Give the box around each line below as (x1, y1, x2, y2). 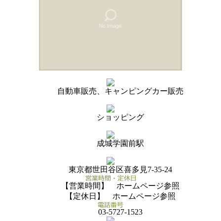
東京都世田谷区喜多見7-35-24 (69, 165, 172, 174)
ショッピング (97, 112, 144, 121)
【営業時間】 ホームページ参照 (61, 181, 180, 190)
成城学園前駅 (97, 139, 144, 147)
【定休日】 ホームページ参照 (65, 191, 176, 200)
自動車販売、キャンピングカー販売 (57, 86, 184, 95)
